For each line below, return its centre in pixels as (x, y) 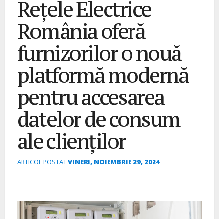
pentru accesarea (90, 97)
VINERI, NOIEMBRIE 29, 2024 (114, 162)
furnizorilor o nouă (99, 53)
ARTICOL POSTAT (42, 162)
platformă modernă (103, 75)
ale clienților (71, 141)
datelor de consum (99, 119)
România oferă (81, 31)
